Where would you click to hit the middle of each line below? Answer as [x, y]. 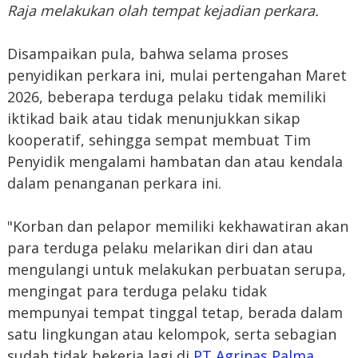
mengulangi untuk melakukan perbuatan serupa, [176, 270]
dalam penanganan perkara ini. [114, 183]
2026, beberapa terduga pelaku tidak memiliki [166, 97]
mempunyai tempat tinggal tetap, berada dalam [175, 313]
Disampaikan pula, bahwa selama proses [147, 54]
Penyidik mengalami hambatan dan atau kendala [175, 162]
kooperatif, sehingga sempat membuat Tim [159, 140]
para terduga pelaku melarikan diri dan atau [160, 248]
